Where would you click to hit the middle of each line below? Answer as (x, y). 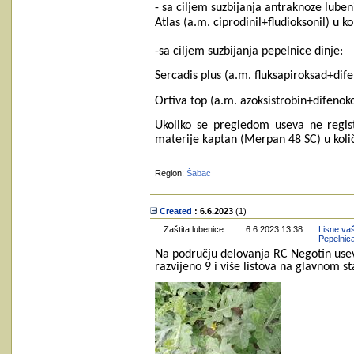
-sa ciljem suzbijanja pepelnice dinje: (249, 51)
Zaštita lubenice (194, 229)
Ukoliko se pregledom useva (232, 125)
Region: (171, 173)
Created (176, 211)
